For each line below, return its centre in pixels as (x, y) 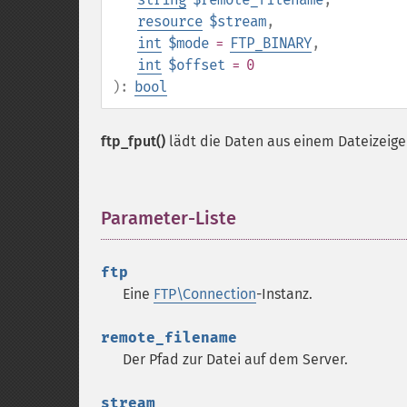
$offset (197, 65)
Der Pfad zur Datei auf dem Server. (235, 359)
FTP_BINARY (271, 43)
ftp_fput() (133, 141)
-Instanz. (284, 294)
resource (170, 21)
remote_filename (169, 338)
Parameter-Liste (169, 218)
